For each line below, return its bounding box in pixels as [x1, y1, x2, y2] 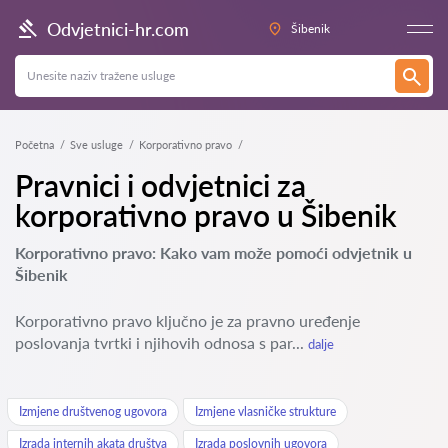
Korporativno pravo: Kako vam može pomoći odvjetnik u [15, 243, 412, 262]
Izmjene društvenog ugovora [19, 404, 167, 419]
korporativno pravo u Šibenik [15, 197, 397, 233]
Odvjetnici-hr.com [47, 17, 189, 40]
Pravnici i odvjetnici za [15, 167, 306, 203]
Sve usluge [70, 138, 123, 151]
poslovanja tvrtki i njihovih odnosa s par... [15, 333, 308, 352]
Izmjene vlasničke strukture [195, 404, 336, 419]
